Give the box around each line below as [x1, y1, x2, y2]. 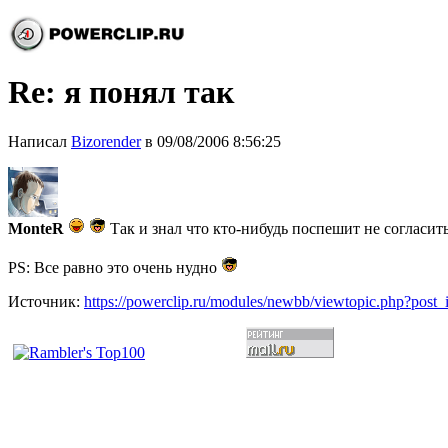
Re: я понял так [8, 74, 234, 111]
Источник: [8, 292, 84, 310]
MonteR [8, 219, 64, 237]
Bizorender [71, 132, 141, 150]
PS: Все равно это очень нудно [8, 258, 221, 276]
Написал [8, 132, 71, 150]
